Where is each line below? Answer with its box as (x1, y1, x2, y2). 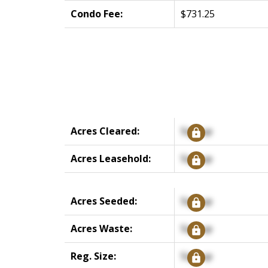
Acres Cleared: (70, 124, 139, 138)
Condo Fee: (70, 7, 123, 20)
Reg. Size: (70, 249, 116, 263)
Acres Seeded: (70, 194, 137, 208)
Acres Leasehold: (70, 151, 151, 165)
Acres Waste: (70, 221, 132, 235)
